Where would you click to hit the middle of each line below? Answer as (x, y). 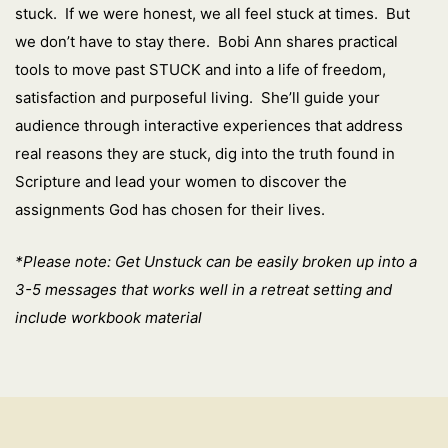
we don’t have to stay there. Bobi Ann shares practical (206, 42)
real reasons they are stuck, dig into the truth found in (205, 154)
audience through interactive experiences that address (209, 126)
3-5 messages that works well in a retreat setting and (203, 290)
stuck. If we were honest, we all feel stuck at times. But (212, 14)
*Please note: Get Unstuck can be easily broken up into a (216, 262)
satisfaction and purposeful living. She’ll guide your (197, 98)
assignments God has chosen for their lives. (170, 210)
